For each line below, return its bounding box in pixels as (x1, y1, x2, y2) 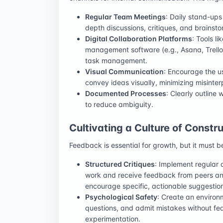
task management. (85, 56, 147, 65)
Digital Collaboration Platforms (85, 34, 192, 43)
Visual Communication (85, 67, 164, 76)
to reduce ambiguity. (85, 100, 153, 109)
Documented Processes (85, 89, 166, 98)
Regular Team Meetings (85, 12, 166, 21)
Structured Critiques (85, 159, 155, 168)
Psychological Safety (85, 192, 157, 201)
